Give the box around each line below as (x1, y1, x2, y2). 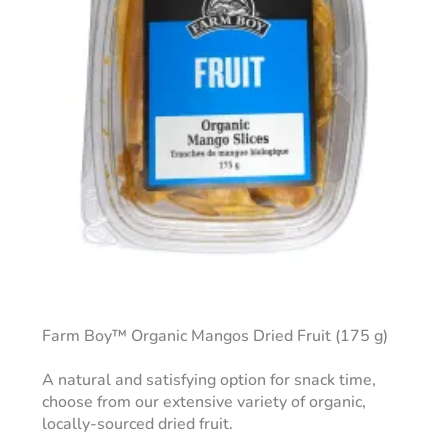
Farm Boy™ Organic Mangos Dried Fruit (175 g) (41, 325, 388, 348)
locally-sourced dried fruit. (41, 413, 233, 436)
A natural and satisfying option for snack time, (41, 369, 376, 392)
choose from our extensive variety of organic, (41, 391, 366, 414)
